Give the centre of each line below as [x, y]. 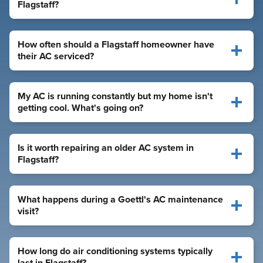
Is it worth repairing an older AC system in [106, 147]
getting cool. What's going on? [80, 107]
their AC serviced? [56, 56]
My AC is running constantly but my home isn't [115, 96]
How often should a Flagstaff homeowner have [116, 44]
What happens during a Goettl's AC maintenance [120, 199]
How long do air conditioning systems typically [115, 251]
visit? [28, 211]
